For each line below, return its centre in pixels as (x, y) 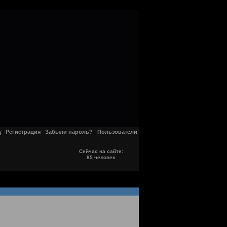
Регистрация (23, 132)
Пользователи (117, 132)
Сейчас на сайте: (101, 151)
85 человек (101, 157)
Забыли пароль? (69, 132)
